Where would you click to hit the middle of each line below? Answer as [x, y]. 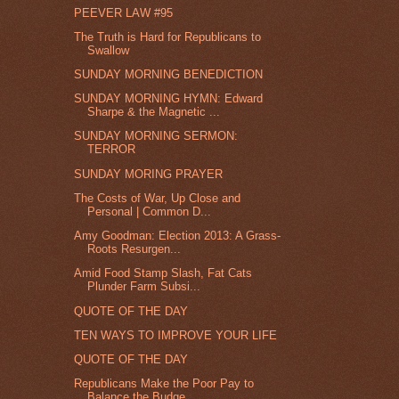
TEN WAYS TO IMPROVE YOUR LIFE [176, 335]
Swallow [109, 50]
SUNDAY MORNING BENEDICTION [169, 74]
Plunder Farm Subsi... [144, 287]
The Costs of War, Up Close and [158, 198]
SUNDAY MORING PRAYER [149, 174]
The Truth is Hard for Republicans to [168, 37]
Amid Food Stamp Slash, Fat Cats [163, 273]
